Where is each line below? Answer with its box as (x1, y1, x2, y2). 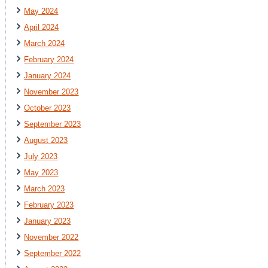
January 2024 (24, 71, 71, 80)
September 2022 (24, 248, 81, 258)
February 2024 (24, 54, 74, 64)
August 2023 (24, 135, 68, 145)
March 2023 (24, 184, 65, 193)
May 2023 (24, 167, 59, 177)
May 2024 (24, 6, 59, 16)
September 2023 (24, 119, 81, 129)
